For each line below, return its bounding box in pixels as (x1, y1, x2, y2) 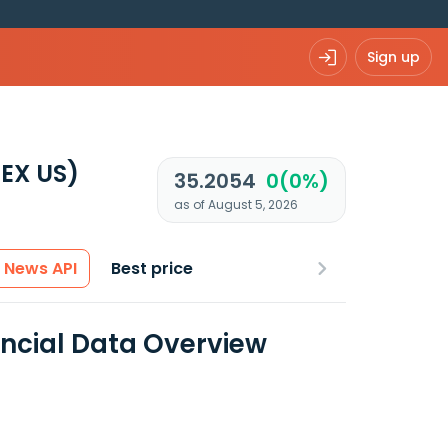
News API (4, 257, 77, 280)
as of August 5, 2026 (173, 196, 298, 213)
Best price (111, 257, 193, 280)
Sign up (367, 46, 420, 67)
